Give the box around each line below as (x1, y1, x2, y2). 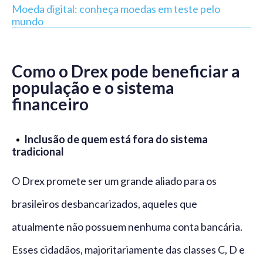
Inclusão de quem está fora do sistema (24, 133, 208, 146)
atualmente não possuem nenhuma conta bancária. (12, 220, 242, 234)
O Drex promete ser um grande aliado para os (12, 174, 217, 188)
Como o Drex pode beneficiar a (12, 61, 240, 82)
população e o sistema (12, 77, 174, 98)
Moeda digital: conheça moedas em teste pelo (12, 2, 220, 16)
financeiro (12, 94, 89, 114)
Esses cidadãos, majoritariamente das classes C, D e (12, 243, 245, 257)
